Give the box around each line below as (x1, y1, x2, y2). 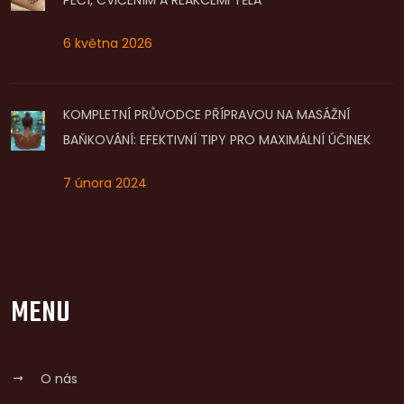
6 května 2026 (62, 33, 152, 52)
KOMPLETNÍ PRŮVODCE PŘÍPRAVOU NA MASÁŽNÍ (62, 105, 350, 124)
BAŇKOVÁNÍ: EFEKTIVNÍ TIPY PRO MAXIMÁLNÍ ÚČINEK (62, 130, 371, 149)
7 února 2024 (62, 173, 147, 192)
